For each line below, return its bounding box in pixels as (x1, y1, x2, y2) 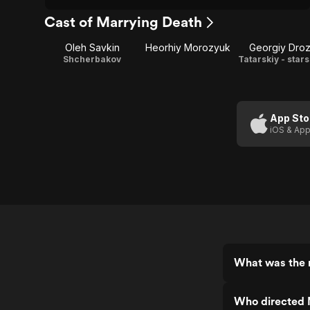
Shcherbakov (63, 54, 121, 64)
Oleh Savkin (64, 42, 120, 53)
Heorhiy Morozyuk (145, 42, 230, 53)
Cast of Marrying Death (44, 13, 202, 30)
